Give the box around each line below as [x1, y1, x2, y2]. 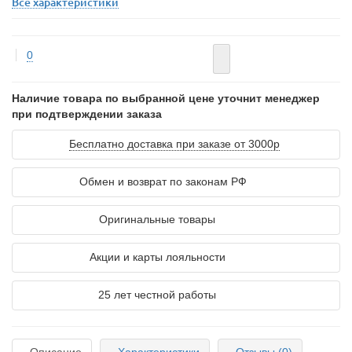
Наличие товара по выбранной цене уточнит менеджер [12, 92, 320, 104]
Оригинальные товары [99, 213, 215, 225]
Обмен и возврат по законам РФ [79, 175, 247, 188]
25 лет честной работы [98, 288, 216, 301]
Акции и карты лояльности [90, 251, 225, 263]
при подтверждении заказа [12, 108, 162, 120]
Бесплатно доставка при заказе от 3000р [69, 137, 280, 150]
